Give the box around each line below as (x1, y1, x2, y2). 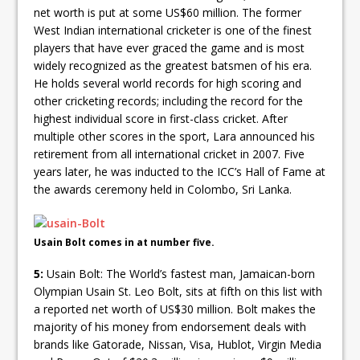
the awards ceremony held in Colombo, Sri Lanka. (34, 182, 292, 198)
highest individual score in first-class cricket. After (34, 111, 288, 127)
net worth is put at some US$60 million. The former (34, 5, 302, 21)
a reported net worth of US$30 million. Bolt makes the (34, 301, 317, 317)
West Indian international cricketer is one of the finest (34, 22, 313, 39)
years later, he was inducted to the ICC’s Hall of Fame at (34, 164, 326, 180)
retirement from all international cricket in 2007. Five (34, 146, 305, 162)
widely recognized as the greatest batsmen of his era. (34, 58, 313, 74)
